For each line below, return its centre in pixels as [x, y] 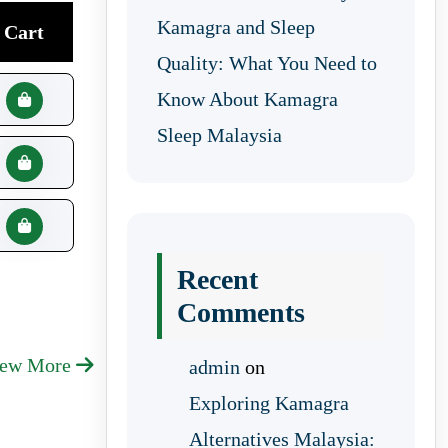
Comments [241, 312]
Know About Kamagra [247, 99]
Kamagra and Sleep [236, 27]
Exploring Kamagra [269, 403]
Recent [217, 279]
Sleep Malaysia [219, 135]
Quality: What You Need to [267, 63]
